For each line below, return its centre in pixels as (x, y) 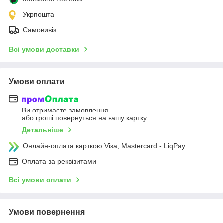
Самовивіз (40, 30)
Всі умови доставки (44, 49)
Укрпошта (39, 14)
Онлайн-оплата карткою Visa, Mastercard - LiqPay (104, 146)
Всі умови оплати (40, 180)
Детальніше (43, 130)
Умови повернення (47, 212)
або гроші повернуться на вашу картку (84, 118)
